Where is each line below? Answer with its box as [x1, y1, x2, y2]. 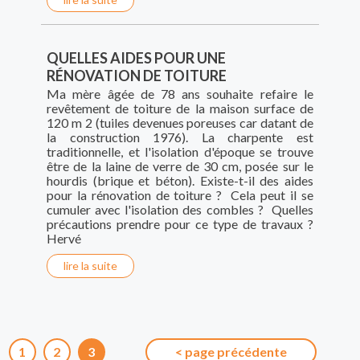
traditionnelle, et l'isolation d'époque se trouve [47, 144, 313, 160]
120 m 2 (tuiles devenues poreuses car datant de [47, 115, 313, 131]
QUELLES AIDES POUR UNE [47, 49, 227, 67]
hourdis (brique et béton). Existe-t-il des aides [47, 173, 313, 189]
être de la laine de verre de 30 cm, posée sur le [47, 158, 313, 174]
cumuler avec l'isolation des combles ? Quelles [47, 202, 313, 218]
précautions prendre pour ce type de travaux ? [47, 216, 313, 232]
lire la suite [63, 259, 118, 273]
